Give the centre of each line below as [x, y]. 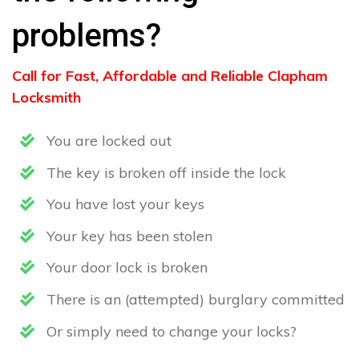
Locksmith [46, 97]
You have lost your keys [123, 204]
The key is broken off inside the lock [164, 172]
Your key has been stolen [127, 236]
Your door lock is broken [125, 268]
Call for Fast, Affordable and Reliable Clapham [170, 76]
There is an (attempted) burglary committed [194, 299]
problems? [87, 36]
